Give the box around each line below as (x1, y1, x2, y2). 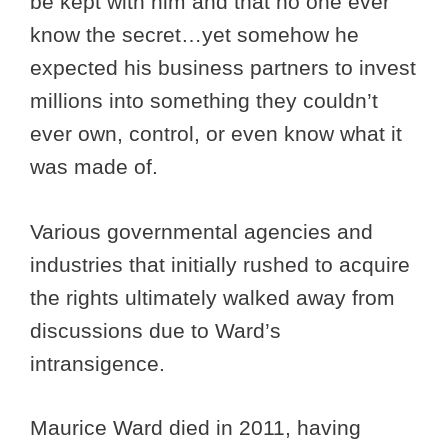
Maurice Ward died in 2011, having (30, 416, 361, 440)
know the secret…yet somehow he (30, 23, 359, 47)
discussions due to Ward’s (30, 318, 281, 342)
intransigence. (30, 351, 165, 375)
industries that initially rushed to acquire (30, 252, 410, 276)
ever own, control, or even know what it (30, 122, 402, 146)
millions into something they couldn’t (30, 89, 378, 113)
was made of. (30, 155, 158, 179)
